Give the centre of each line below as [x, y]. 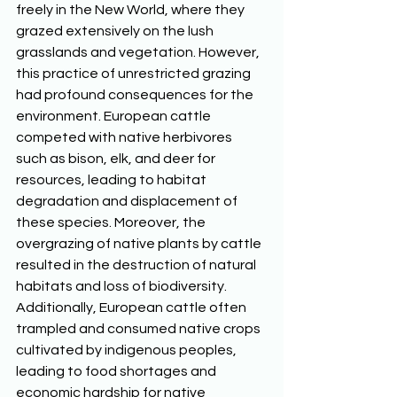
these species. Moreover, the [112, 222]
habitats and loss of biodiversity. [123, 286]
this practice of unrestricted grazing [135, 74]
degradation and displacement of [128, 201]
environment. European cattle [115, 116]
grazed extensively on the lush [116, 31]
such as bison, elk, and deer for [117, 159]
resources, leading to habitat [113, 180]
